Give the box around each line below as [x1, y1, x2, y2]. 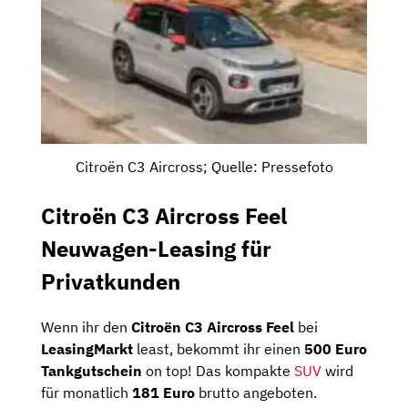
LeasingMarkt [41, 340, 133, 359]
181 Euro [132, 383, 195, 403]
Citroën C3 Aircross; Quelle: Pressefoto [75, 158, 333, 177]
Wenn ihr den [41, 318, 131, 337]
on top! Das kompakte [142, 362, 294, 381]
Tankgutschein [41, 362, 142, 381]
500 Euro [304, 340, 367, 359]
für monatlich [41, 383, 132, 403]
